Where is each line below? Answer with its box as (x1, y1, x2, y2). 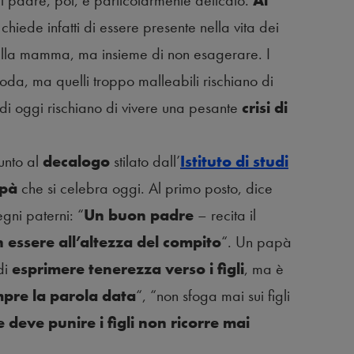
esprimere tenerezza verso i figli (12, 258, 244, 280)
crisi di (242, 97, 288, 119)
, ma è (244, 258, 284, 280)
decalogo (43, 151, 110, 172)
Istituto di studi (180, 151, 288, 172)
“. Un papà (221, 232, 292, 253)
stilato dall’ (110, 151, 180, 172)
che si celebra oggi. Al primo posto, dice (21, 178, 273, 199)
